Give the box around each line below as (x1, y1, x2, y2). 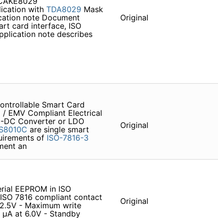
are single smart (27, 125, 89, 135)
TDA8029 (46, 4, 81, 15)
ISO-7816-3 (46, 133, 89, 143)
